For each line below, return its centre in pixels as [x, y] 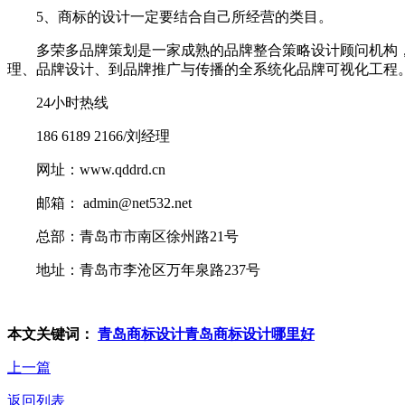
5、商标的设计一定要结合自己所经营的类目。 [170, 16]
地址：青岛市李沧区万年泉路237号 [134, 269]
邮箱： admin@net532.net [99, 202]
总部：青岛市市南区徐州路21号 [123, 236]
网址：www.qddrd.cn [86, 169]
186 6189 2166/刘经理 [89, 136]
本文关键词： [52, 334]
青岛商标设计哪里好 [250, 334]
